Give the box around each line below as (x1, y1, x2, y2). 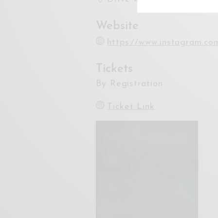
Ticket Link (107, 102, 155, 111)
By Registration (96, 79, 163, 89)
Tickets (96, 63, 133, 75)
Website (96, 20, 139, 32)
